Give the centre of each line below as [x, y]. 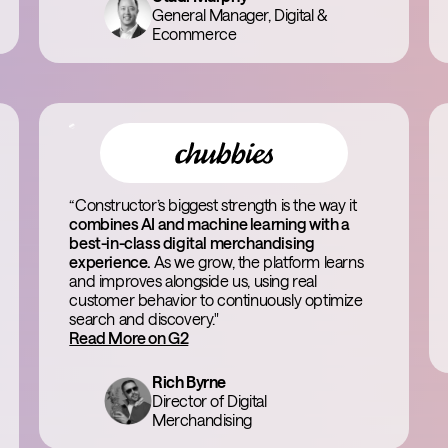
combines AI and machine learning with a [209, 223]
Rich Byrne [188, 381]
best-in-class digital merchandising [192, 242]
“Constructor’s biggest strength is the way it [213, 204]
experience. [111, 261]
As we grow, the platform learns [258, 261]
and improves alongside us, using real [193, 280]
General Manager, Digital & [239, 14]
